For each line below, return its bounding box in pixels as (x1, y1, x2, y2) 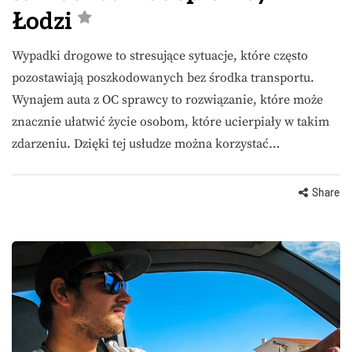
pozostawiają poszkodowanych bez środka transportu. (12, 70, 314, 86)
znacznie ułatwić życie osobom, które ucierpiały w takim (12, 114, 329, 130)
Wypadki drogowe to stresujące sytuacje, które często (12, 48, 308, 64)
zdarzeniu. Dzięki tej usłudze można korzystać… (12, 136, 280, 152)
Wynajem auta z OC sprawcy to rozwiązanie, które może (12, 92, 323, 108)
